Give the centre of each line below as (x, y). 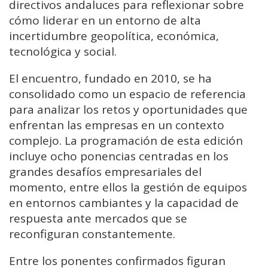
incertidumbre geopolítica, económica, (114, 36)
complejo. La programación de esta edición (126, 141)
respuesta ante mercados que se (98, 219)
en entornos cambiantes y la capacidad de (124, 203)
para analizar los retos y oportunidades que (128, 110)
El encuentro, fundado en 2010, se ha (110, 79)
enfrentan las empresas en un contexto (117, 125)
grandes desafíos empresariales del (105, 172)
